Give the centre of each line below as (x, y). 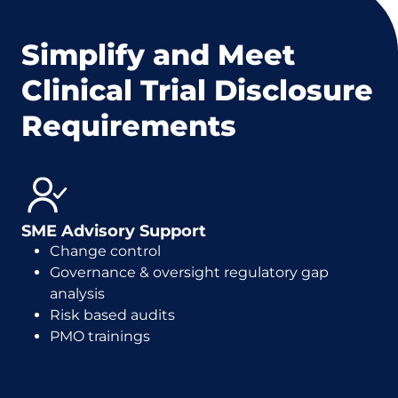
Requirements (129, 126)
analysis (77, 294)
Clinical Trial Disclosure (197, 90)
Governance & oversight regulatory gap (189, 272)
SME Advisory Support (114, 231)
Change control (105, 251)
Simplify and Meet (158, 55)
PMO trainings (100, 336)
